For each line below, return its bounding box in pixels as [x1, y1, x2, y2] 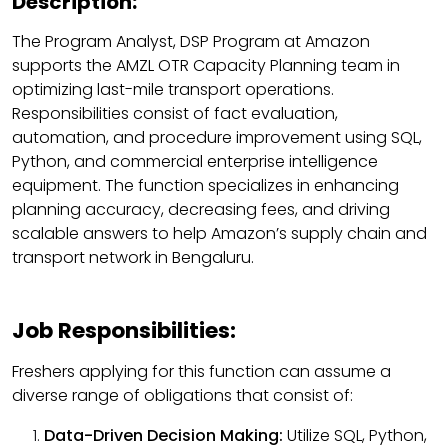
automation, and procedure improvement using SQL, [12, 125, 422, 149]
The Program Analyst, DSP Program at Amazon [12, 29, 370, 53]
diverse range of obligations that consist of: [12, 383, 353, 407]
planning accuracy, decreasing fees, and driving [12, 197, 390, 221]
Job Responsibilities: [12, 314, 236, 346]
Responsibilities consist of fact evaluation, [12, 101, 338, 125]
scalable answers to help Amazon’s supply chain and [12, 221, 427, 245]
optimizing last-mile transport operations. [12, 77, 334, 101]
